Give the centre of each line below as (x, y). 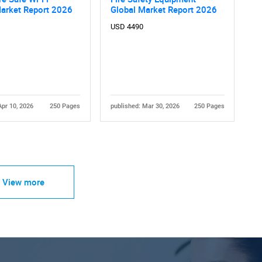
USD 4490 (127, 27)
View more (23, 182)
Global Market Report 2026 (163, 10)
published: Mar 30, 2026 (145, 106)
